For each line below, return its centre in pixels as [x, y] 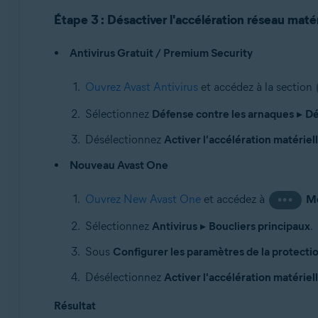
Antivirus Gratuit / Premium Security [161, 53]
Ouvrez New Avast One [143, 199]
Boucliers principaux [259, 226]
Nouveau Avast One [119, 165]
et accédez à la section [256, 87]
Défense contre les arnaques [223, 114]
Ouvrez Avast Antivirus [141, 87]
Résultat [75, 306]
